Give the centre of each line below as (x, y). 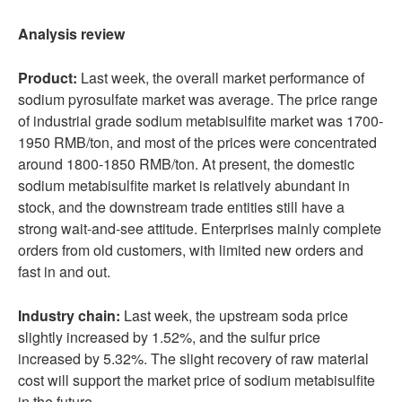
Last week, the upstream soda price (234, 315)
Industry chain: (69, 315)
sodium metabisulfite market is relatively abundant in (184, 185)
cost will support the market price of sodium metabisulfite (197, 380)
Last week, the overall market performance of (221, 78)
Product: (48, 78)
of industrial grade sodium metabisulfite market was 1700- (201, 121)
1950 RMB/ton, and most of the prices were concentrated (197, 142)
